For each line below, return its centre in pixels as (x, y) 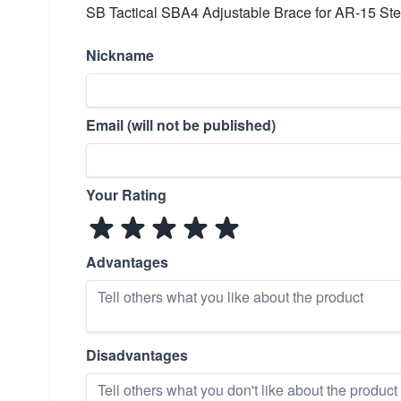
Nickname (120, 55)
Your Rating (126, 195)
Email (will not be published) (181, 125)
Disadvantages (137, 355)
